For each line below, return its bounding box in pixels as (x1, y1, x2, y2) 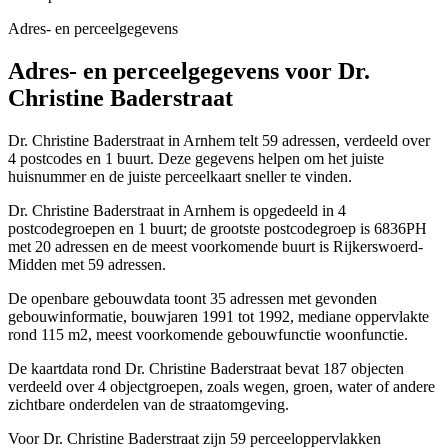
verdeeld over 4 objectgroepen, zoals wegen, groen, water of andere (8, 378, 435, 396)
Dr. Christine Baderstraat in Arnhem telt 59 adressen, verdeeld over (8, 132, 430, 150)
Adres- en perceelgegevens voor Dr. (8, 58, 370, 85)
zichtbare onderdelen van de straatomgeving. (8, 396, 289, 414)
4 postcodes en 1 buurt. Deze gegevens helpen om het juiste (8, 150, 384, 168)
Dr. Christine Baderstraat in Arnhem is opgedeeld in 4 (8, 202, 346, 220)
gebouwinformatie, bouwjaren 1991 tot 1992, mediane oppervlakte (8, 308, 429, 326)
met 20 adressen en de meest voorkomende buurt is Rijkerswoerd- (8, 238, 423, 256)
